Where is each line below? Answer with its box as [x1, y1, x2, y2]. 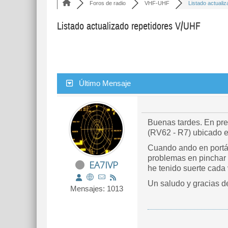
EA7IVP [89, 159, 118, 171]
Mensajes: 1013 [70, 184, 123, 193]
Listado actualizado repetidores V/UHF [57, 20, 201, 33]
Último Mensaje [79, 79, 131, 88]
